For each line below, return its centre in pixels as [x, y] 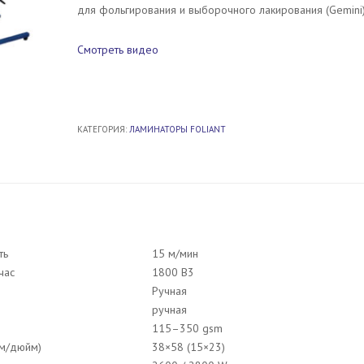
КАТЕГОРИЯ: [103, 129]
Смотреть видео [117, 50]
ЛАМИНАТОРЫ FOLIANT [177, 129]
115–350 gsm [187, 328]
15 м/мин [175, 253]
